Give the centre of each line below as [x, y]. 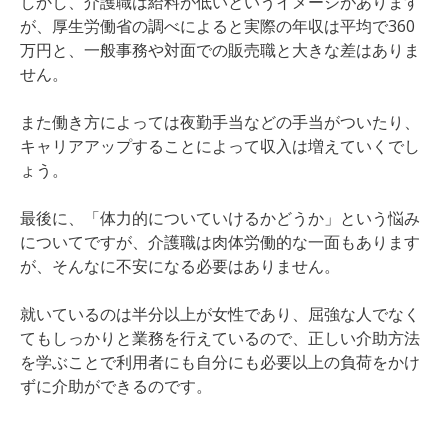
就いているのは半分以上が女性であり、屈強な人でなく [220, 314]
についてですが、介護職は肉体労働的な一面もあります [220, 242]
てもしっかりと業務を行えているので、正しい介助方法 [220, 338]
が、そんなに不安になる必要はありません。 [180, 266]
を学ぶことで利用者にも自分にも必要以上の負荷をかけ [220, 362]
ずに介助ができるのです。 [116, 386]
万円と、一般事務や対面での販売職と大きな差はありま [220, 50]
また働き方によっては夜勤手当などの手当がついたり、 [220, 122]
